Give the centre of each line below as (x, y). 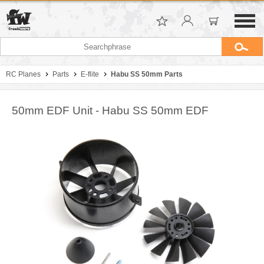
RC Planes (23, 74)
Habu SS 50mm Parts (147, 74)
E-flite (90, 74)
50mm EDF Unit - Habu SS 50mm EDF (110, 110)
